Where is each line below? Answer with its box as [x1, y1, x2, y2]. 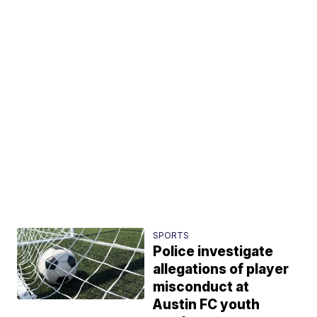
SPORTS [153, 230, 190, 241]
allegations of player [153, 261, 289, 277]
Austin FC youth [153, 296, 260, 313]
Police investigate [153, 243, 274, 260]
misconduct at [153, 279, 250, 295]
